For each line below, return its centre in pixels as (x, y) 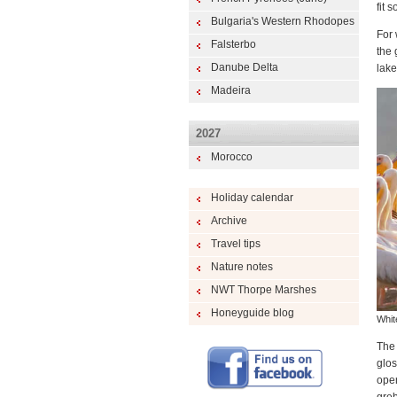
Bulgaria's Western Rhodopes (282, 21)
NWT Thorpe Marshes (263, 290)
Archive (229, 221)
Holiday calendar (252, 198)
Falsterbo (233, 44)
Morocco (231, 157)
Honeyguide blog (252, 313)
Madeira (230, 90)
